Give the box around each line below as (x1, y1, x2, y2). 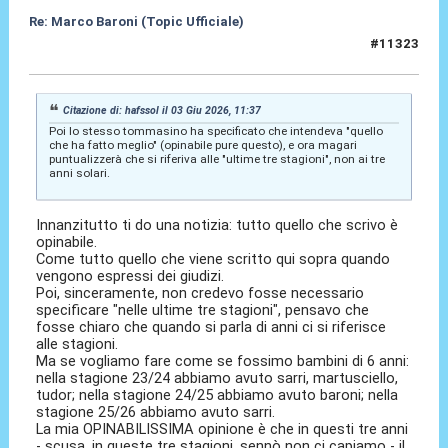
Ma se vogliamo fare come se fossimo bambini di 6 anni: (36, 352, 410, 371)
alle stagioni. (36, 335, 119, 354)
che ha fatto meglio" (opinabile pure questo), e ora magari (48, 137, 357, 152)
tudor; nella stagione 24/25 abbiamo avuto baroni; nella (36, 386, 399, 405)
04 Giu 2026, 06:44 (28, 44, 148, 60)
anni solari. (48, 165, 110, 180)
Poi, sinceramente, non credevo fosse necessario (36, 284, 365, 303)
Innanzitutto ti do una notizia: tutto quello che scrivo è (36, 216, 399, 235)
